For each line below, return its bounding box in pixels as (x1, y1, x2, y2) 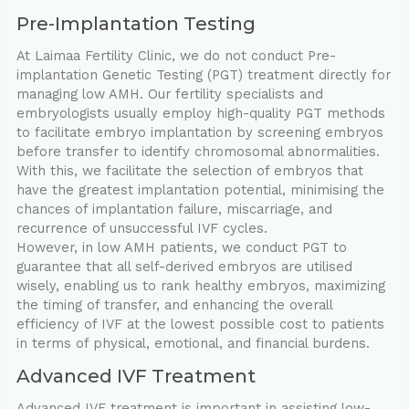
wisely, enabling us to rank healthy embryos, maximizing (16, 278, 385, 295)
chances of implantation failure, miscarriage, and (16, 201, 332, 218)
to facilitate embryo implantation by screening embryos (16, 124, 383, 142)
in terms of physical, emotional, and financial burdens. (16, 335, 370, 352)
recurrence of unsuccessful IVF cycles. (16, 220, 267, 237)
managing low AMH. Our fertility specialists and (16, 86, 323, 103)
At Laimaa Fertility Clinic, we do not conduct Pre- (16, 47, 336, 65)
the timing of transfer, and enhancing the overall (16, 297, 332, 314)
